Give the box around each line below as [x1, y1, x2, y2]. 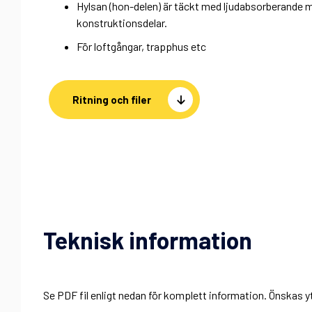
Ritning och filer [72, 93, 151, 106]
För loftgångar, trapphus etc [77, 40, 206, 54]
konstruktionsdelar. [77, 16, 167, 30]
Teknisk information [43, 225, 252, 254]
